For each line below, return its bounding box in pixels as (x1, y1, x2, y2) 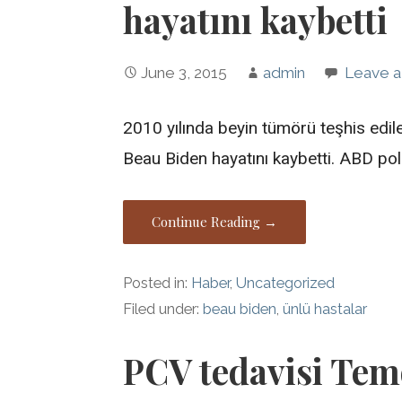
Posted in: (123, 274, 192, 292)
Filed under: (123, 300, 204, 318)
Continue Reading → (152, 212, 278, 231)
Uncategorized (236, 274, 336, 292)
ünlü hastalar (283, 300, 368, 318)
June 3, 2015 (141, 64, 228, 83)
